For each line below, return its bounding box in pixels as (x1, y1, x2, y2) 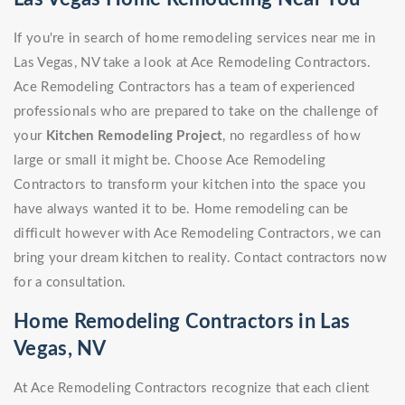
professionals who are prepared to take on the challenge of (14, 105, 379, 119)
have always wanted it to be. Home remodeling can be (14, 202, 349, 217)
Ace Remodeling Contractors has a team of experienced (14, 80, 355, 95)
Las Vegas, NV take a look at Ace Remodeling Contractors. (14, 56, 372, 71)
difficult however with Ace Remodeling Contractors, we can (14, 227, 381, 241)
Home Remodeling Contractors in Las (14, 312, 351, 333)
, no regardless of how (222, 129, 361, 144)
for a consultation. (14, 276, 127, 290)
